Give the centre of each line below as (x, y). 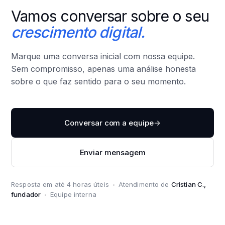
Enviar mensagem (113, 152)
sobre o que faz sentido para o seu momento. (98, 81)
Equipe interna (73, 194)
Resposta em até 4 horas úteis (60, 184)
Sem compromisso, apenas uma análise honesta (103, 69)
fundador (26, 194)
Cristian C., (189, 184)
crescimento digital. (78, 32)
